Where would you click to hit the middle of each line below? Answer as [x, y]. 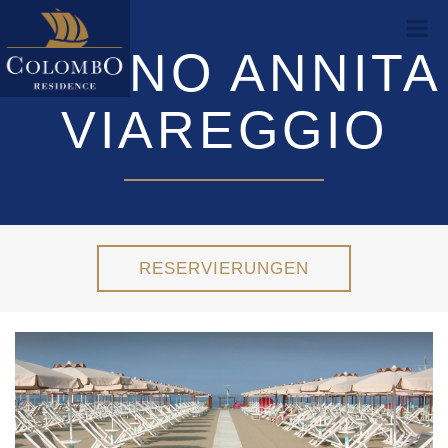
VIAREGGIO [224, 129]
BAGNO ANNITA [224, 72]
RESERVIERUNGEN [224, 268]
